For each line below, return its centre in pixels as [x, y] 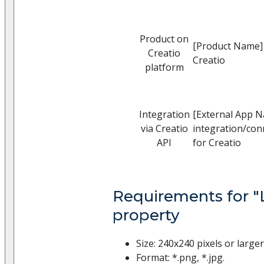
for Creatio [217, 142]
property [146, 215]
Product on [164, 39]
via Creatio [164, 128]
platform [164, 67]
